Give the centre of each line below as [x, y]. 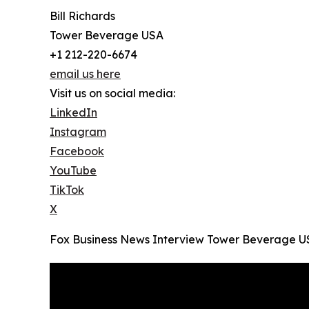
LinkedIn [73, 113]
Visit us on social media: [112, 93]
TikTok [67, 190]
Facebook [77, 151]
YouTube [73, 171]
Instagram [78, 132]
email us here [85, 74]
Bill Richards [82, 16]
